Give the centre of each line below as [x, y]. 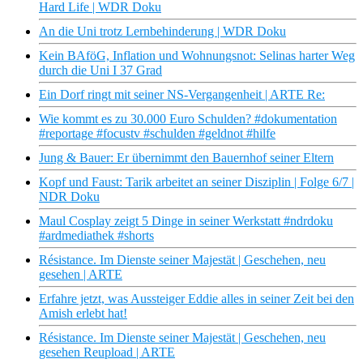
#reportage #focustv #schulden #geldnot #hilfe [157, 134]
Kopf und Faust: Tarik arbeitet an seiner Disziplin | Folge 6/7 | [196, 182]
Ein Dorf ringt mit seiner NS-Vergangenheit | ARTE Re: [182, 95]
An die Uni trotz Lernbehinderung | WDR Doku [162, 32]
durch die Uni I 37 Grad [100, 70]
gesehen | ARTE [81, 275]
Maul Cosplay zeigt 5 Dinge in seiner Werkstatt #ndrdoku [186, 221]
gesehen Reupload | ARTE [107, 352]
